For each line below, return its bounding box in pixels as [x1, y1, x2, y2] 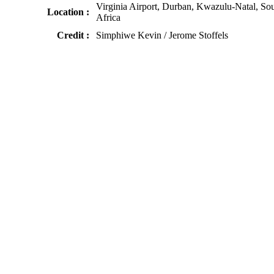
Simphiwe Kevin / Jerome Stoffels [96, 29, 228, 40]
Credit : [57, 29, 89, 40]
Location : [47, 6, 89, 17]
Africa [96, 12, 120, 23]
